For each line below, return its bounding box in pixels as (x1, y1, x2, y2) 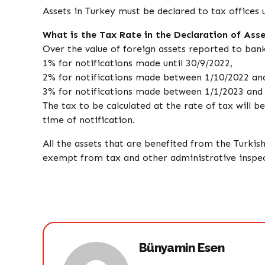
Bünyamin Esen (138, 240, 225, 255)
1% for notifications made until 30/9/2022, (43, 57, 232, 69)
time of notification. (43, 114, 135, 126)
